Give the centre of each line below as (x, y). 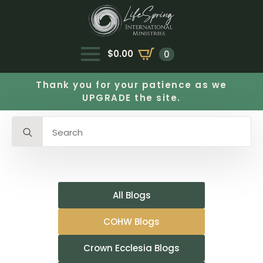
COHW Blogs (131, 222)
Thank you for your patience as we (131, 85)
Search (27, 122)
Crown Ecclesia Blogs (131, 248)
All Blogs (131, 195)
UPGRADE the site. (131, 98)
